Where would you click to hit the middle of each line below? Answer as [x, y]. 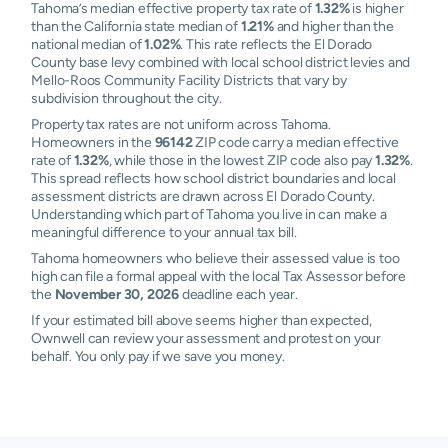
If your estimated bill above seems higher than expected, [201, 320]
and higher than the [333, 26]
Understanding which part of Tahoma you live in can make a [209, 214]
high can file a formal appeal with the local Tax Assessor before [218, 276]
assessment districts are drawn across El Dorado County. [203, 196]
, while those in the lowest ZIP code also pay [241, 160]
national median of [88, 44]
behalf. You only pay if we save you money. [158, 356]
